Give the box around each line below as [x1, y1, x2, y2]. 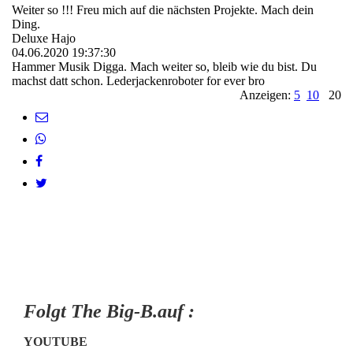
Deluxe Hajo [12, 32, 76, 46]
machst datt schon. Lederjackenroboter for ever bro [12, 74, 265, 88]
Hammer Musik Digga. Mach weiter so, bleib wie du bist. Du [12, 60, 317, 74]
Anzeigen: [240, 88, 294, 102]
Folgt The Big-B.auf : [24, 301, 195, 322]
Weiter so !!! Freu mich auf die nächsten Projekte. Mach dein [12, 3, 314, 17]
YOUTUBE [24, 335, 87, 349]
